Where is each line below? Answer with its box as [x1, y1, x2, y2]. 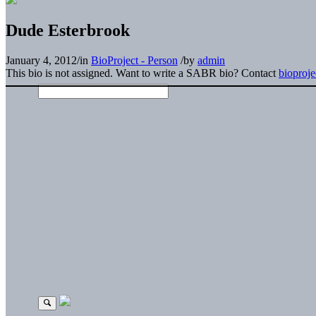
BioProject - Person [91, 54, 178, 66]
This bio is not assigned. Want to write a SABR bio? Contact [6, 66, 279, 79]
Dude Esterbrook [6, 20, 130, 39]
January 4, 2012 [6, 54, 77, 66]
